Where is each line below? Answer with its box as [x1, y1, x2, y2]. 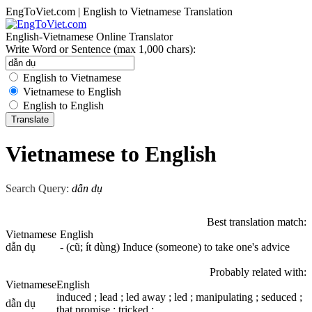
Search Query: [6, 182, 69, 194]
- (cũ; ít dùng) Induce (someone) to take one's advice [60, 240, 290, 253]
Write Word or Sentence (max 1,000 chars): [6, 43, 196, 55]
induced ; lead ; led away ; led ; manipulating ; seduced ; [56, 290, 302, 303]
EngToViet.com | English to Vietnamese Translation [6, 6, 233, 17]
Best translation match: [207, 215, 306, 228]
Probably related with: [210, 265, 306, 278]
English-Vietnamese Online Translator [6, 31, 173, 42]
